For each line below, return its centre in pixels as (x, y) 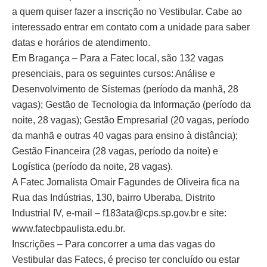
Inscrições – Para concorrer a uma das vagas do (114, 244)
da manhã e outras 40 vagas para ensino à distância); (125, 136)
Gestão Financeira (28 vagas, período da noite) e (115, 151)
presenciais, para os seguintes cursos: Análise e (114, 74)
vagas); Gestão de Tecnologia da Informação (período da (131, 105)
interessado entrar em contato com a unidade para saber (131, 27)
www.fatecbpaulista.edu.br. (69, 229)
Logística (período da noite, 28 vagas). (92, 167)
